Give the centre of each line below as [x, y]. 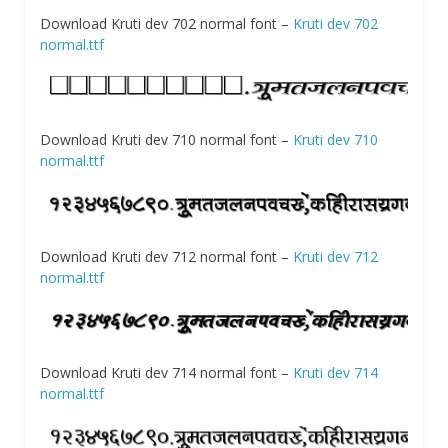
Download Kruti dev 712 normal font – [166, 256]
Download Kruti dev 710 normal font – [166, 140]
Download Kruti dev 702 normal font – [166, 23]
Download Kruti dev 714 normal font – [166, 373]
